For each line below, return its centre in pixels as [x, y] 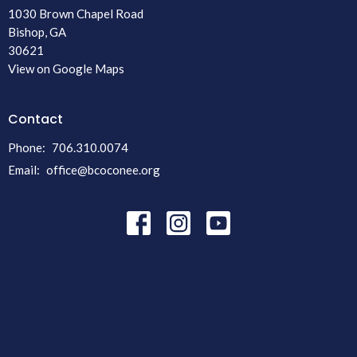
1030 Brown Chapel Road [76, 14]
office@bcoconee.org [103, 169]
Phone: [28, 147]
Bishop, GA [37, 32]
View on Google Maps [66, 69]
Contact [35, 120]
